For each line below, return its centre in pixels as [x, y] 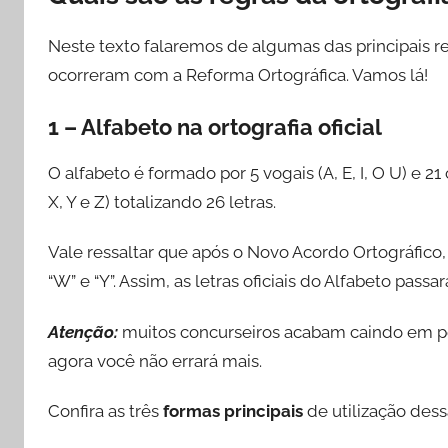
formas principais [233, 410]
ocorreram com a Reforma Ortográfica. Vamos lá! [238, 75]
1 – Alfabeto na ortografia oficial [215, 127]
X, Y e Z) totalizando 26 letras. [162, 202]
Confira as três [105, 410]
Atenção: [83, 331]
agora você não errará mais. [155, 360]
